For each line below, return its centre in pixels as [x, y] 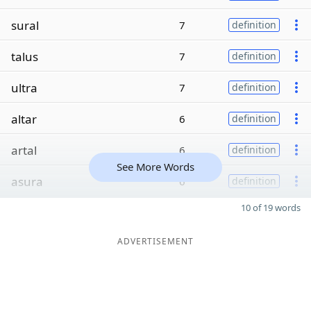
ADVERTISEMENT [155, 241]
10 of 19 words [271, 208]
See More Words [155, 167]
